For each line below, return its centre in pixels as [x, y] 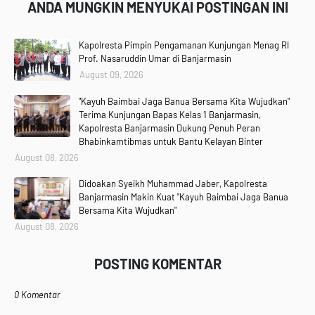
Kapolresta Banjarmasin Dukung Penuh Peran [169, 128]
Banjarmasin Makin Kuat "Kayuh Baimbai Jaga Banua [184, 197]
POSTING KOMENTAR [157, 264]
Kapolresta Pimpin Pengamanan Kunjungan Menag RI [184, 45]
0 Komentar [37, 295]
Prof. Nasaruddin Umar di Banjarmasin [155, 58]
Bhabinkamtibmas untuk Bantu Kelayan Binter [171, 141]
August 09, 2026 [111, 75]
